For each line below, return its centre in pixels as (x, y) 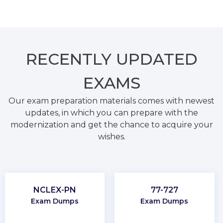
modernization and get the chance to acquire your (111, 124)
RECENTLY (71, 59)
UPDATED (157, 59)
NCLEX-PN (55, 190)
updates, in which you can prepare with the (111, 112)
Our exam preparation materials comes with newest (111, 101)
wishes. (111, 136)
